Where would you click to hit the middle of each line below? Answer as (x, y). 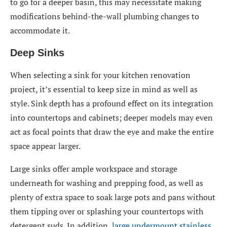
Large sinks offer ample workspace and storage (94, 169)
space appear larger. (45, 146)
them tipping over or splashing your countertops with (107, 211)
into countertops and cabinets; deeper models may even (111, 118)
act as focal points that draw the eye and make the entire (112, 132)
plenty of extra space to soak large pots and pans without (113, 197)
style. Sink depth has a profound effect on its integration (112, 103)
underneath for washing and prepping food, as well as (107, 183)
